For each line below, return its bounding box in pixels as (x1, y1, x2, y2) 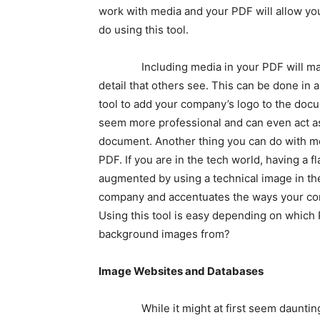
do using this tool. (99, 22, 189, 36)
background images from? (99, 226, 230, 241)
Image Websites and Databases (99, 264, 264, 278)
